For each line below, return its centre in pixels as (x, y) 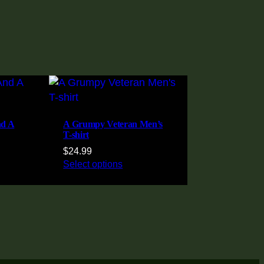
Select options (93, 164)
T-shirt (76, 134)
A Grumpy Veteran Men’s (113, 124)
